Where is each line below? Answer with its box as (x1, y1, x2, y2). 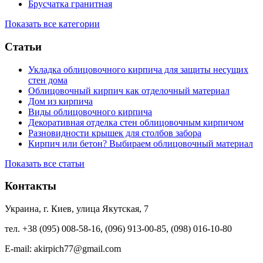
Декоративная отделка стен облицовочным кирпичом (28, 117, 244, 127)
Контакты (5, 180, 56, 193)
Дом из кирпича (28, 96, 93, 106)
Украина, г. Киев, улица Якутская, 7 (5, 204, 149, 214)
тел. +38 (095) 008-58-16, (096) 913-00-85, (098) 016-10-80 (5, 224, 232, 234)
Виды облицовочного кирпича (28, 106, 152, 117)
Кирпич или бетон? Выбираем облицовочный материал (28, 138, 253, 149)
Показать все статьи (5, 158, 85, 168)
